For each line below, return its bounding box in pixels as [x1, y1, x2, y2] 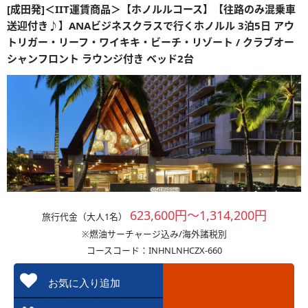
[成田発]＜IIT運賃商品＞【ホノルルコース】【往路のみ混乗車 [7, 2, 296, 16]
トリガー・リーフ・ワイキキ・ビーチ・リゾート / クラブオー [7, 35, 294, 49]
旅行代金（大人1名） [41, 210, 127, 223]
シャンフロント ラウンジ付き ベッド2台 [7, 52, 194, 65]
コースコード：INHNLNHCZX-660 [86, 244, 222, 256]
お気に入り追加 [47, 278, 131, 288]
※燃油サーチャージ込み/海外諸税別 [81, 228, 227, 240]
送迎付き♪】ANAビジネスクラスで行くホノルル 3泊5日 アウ [7, 19, 294, 32]
